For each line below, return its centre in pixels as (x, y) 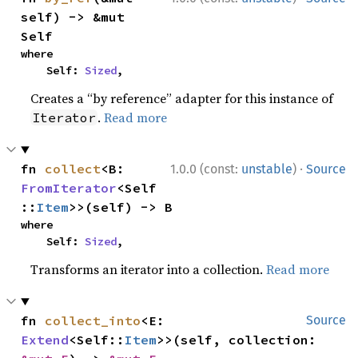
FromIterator (69, 188)
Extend (45, 340)
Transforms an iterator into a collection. (149, 269)
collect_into (93, 320)
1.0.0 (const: (206, 169)
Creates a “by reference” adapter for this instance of (182, 98)
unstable (267, 169)
